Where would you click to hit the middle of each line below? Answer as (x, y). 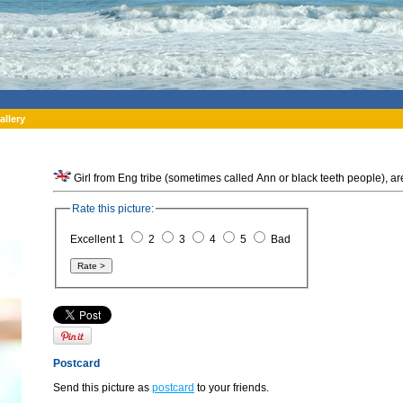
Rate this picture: (113, 208)
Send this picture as (103, 387)
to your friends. (232, 387)
